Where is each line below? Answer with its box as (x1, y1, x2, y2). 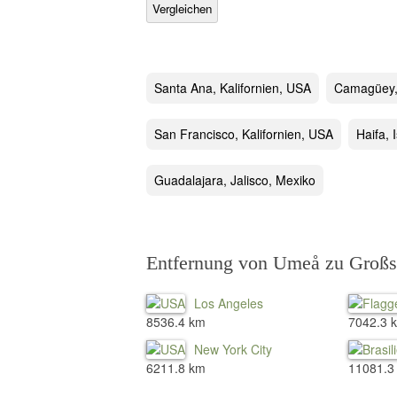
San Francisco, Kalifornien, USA (153, 124, 333, 143)
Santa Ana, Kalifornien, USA (153, 79, 311, 97)
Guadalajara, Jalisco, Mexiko (153, 170, 315, 189)
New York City (194, 340, 272, 359)
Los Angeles (194, 293, 263, 312)
